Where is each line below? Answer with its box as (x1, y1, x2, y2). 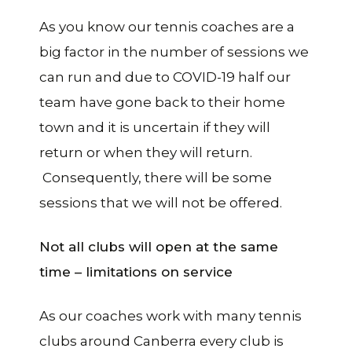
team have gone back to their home (39, 93, 285, 110)
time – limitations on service (39, 263, 233, 280)
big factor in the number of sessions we (39, 43, 309, 60)
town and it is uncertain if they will (39, 119, 270, 135)
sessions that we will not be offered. (39, 194, 282, 211)
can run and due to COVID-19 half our (39, 68, 291, 85)
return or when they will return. (39, 144, 252, 160)
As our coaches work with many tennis (39, 307, 302, 324)
